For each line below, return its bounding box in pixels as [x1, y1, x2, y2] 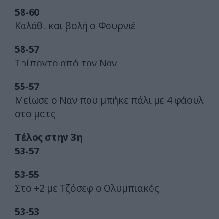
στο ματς [15, 107, 56, 121]
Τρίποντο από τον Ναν [15, 56, 117, 70]
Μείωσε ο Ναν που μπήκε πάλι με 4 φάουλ [15, 93, 203, 107]
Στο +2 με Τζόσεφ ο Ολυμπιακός [15, 181, 159, 195]
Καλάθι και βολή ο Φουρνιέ [15, 19, 136, 33]
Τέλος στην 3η [15, 131, 83, 144]
